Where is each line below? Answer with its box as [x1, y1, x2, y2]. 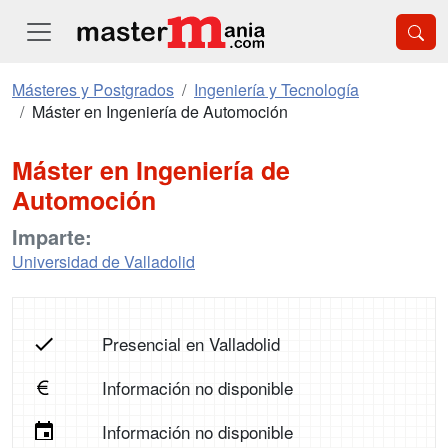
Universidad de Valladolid [12, 250, 195, 273]
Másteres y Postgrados [12, 78, 174, 101]
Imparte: [12, 222, 92, 251]
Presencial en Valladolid [101, 331, 280, 356]
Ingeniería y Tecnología [194, 78, 359, 101]
